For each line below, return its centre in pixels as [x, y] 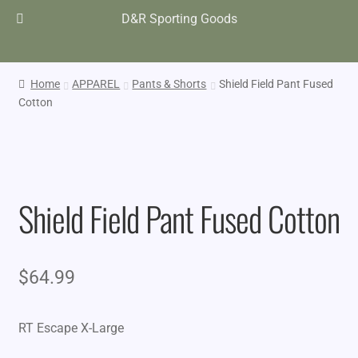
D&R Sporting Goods [179, 19]
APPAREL [96, 84]
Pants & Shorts [169, 84]
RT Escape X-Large [71, 328]
